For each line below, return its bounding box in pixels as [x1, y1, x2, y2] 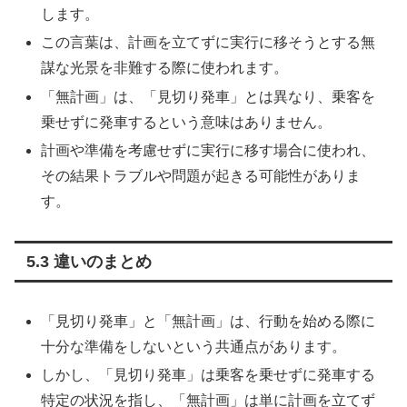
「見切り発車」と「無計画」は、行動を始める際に [41, 313, 376, 329]
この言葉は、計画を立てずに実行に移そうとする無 [41, 35, 376, 51]
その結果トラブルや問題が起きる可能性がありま [41, 167, 362, 184]
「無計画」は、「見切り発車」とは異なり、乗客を [41, 88, 376, 104]
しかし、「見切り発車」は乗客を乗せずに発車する [41, 366, 376, 382]
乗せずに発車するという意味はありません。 [41, 114, 333, 130]
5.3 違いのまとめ [25, 252, 152, 271]
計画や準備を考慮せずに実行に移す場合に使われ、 [41, 142, 376, 158]
